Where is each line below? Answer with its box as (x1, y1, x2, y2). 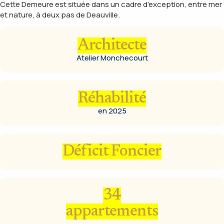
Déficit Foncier (62, 143, 162, 159)
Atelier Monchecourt (76, 52, 148, 63)
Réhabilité (78, 90, 146, 106)
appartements (65, 203, 158, 219)
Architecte (77, 37, 147, 53)
